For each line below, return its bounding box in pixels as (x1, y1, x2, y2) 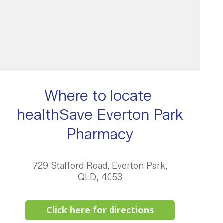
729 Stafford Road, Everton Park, (32, 160, 168, 171)
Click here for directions (46, 204, 154, 216)
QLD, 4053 (77, 172, 122, 183)
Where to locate (44, 86, 156, 105)
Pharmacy (66, 125, 133, 143)
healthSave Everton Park (16, 106, 183, 124)
